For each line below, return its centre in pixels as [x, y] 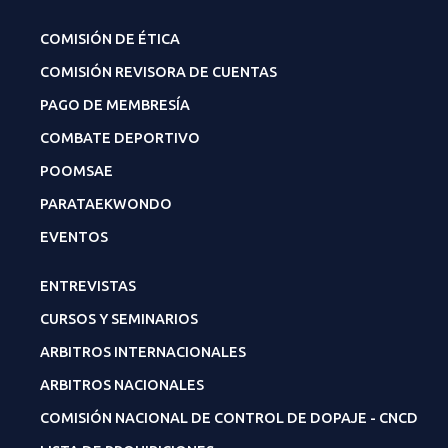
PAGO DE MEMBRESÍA [115, 104]
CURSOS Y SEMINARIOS [119, 318]
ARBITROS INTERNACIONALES [143, 351]
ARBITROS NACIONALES [122, 384]
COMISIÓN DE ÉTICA [110, 38]
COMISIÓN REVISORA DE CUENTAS [158, 71]
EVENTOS [74, 236]
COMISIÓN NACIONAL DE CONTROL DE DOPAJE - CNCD [229, 417]
